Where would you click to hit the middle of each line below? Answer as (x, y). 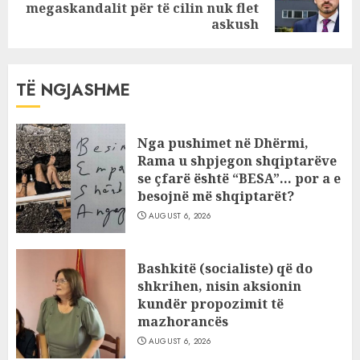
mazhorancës (183, 321)
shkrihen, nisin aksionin (219, 286)
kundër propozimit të (211, 303)
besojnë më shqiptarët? (216, 196)
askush (235, 24)
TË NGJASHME (73, 90)
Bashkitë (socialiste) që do (225, 268)
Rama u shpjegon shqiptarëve (237, 160)
